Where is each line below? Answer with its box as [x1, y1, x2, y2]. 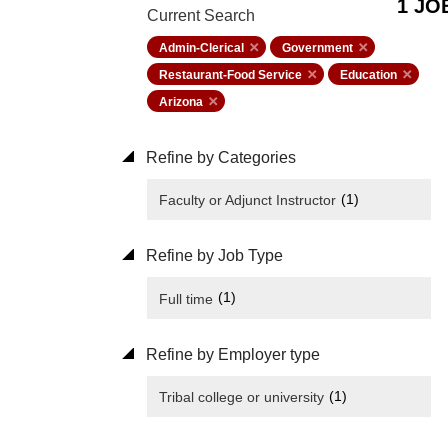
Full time [159, 290, 213, 307]
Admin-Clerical [159, 41, 244, 55]
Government [282, 41, 353, 55]
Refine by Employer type [142, 345, 320, 363]
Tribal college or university [159, 388, 324, 405]
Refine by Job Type [142, 247, 283, 265]
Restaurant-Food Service [159, 68, 302, 82]
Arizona [159, 95, 203, 109]
